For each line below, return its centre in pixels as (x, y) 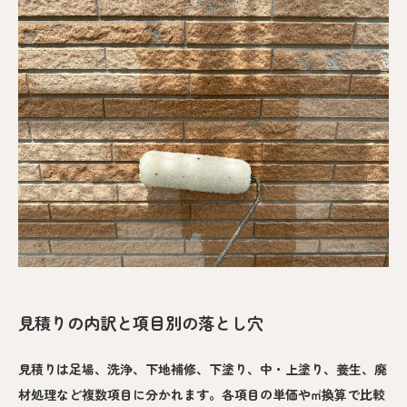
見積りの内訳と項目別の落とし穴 (141, 323)
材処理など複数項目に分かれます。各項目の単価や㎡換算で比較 (202, 395)
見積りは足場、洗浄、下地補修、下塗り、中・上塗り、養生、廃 (203, 369)
